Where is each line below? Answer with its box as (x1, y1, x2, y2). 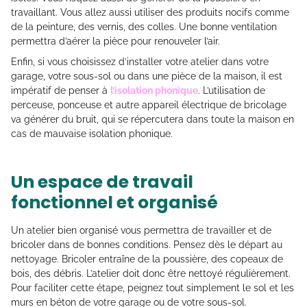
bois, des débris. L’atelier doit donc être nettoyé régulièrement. (11, 268, 291, 280)
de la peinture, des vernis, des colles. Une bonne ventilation (11, 21, 277, 33)
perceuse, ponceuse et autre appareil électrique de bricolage (11, 99, 286, 111)
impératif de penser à (11, 85, 110, 97)
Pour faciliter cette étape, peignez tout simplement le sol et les (11, 282, 294, 294)
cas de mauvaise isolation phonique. (11, 128, 173, 140)
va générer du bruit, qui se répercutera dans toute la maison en (11, 114, 294, 125)
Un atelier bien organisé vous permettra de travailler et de (11, 225, 271, 236)
